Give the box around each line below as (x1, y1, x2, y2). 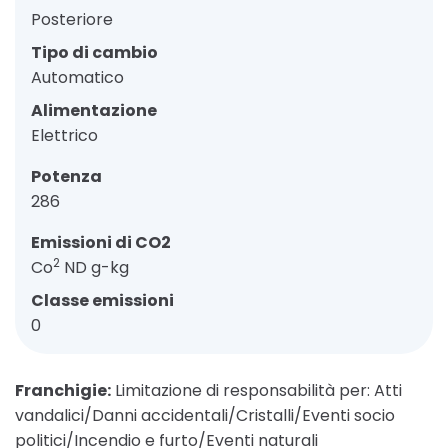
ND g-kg (60, 256, 129, 280)
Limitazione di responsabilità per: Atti (111, 379, 402, 403)
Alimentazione (31, 99, 157, 123)
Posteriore (31, 8, 113, 32)
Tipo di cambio (31, 41, 158, 65)
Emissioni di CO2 (31, 231, 171, 255)
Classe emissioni (31, 289, 174, 313)
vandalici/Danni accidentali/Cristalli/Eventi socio (15, 404, 395, 428)
